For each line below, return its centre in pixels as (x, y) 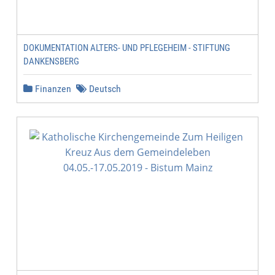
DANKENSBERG (51, 61)
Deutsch (104, 89)
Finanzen (52, 89)
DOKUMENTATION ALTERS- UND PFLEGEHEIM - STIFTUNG (127, 48)
